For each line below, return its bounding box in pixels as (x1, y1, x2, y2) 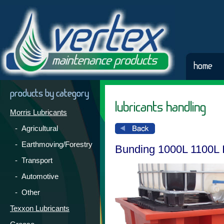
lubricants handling (115, 99, 206, 115)
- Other (15, 188, 40, 196)
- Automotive (15, 172, 58, 180)
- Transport (15, 156, 52, 164)
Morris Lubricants (10, 108, 67, 116)
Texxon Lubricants (10, 204, 69, 212)
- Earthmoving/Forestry (15, 140, 92, 148)
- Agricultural (15, 124, 58, 132)
